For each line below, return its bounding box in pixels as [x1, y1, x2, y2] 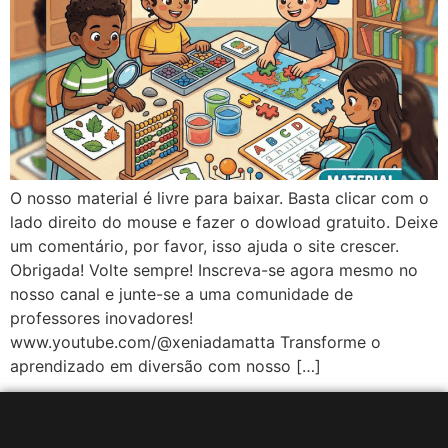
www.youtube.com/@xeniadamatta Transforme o [10, 332, 381, 352]
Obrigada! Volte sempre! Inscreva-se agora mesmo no [10, 260, 418, 280]
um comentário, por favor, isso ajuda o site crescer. [10, 236, 404, 256]
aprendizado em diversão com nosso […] [10, 356, 321, 376]
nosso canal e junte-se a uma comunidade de [10, 284, 353, 304]
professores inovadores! [10, 308, 193, 328]
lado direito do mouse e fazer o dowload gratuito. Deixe [10, 212, 438, 232]
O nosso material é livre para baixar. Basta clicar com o [10, 188, 429, 208]
